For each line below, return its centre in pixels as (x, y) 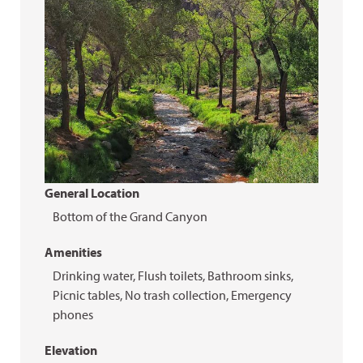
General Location (92, 193)
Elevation (71, 350)
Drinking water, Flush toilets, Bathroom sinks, (173, 275)
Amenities (73, 252)
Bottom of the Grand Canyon (130, 216)
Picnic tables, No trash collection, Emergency (172, 295)
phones (73, 314)
